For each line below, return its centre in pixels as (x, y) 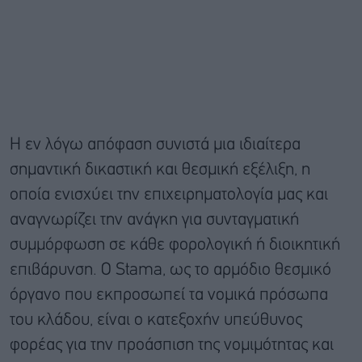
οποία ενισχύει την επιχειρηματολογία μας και (169, 196)
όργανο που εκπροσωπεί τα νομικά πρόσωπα (169, 296)
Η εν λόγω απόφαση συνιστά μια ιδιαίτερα (155, 145)
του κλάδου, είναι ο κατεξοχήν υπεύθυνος (156, 321)
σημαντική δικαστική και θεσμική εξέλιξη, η (160, 170)
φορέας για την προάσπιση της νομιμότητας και (172, 346)
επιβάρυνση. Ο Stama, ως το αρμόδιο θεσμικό (170, 271)
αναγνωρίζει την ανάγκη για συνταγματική (154, 221)
